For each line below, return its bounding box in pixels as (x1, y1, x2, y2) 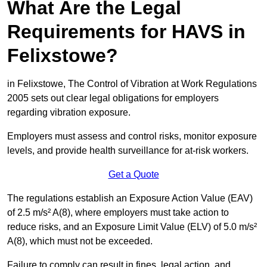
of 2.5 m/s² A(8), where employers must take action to (7, 207, 229, 218)
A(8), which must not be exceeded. (7, 236, 155, 247)
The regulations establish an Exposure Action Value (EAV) (7, 193, 253, 204)
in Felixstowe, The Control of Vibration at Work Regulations (7, 79, 257, 89)
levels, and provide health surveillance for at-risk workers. (7, 145, 251, 156)
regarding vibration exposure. (7, 107, 133, 118)
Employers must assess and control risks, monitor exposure (7, 131, 257, 142)
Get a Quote (108, 169, 159, 180)
